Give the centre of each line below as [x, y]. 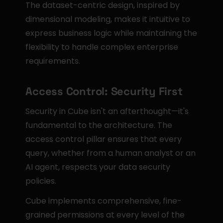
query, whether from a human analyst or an [111, 153]
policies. [41, 181]
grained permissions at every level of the [105, 215]
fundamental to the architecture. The [99, 125]
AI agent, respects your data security [98, 167]
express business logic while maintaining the [111, 33]
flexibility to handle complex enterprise [102, 47]
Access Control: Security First [104, 91]
